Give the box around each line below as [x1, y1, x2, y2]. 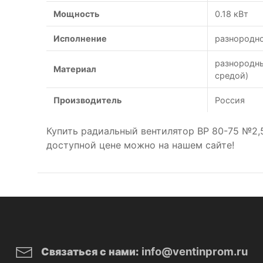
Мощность [53, 9, 99, 19]
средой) [215, 70, 248, 80]
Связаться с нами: [41, 245, 139, 258]
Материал [53, 64, 96, 74]
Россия [215, 95, 245, 105]
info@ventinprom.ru [141, 245, 248, 258]
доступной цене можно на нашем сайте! [46, 139, 234, 151]
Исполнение [53, 33, 107, 43]
